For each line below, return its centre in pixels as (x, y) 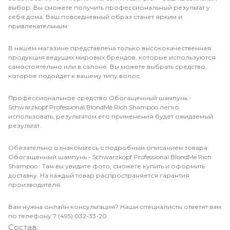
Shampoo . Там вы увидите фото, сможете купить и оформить (107, 166)
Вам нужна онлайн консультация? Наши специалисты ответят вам (115, 206)
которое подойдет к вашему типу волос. (75, 75)
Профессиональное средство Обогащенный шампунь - (100, 98)
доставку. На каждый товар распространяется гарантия (99, 175)
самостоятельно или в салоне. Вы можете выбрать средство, (108, 66)
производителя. (35, 184)
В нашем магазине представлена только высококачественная (110, 48)
